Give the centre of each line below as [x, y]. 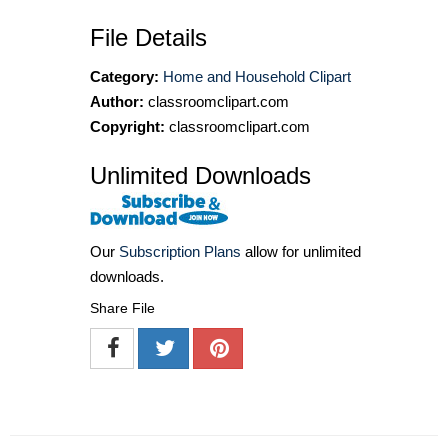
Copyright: [127, 126]
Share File [122, 307]
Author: [117, 101]
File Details [148, 37]
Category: [124, 76]
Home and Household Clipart [257, 76]
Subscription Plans [180, 251]
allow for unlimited [301, 251]
